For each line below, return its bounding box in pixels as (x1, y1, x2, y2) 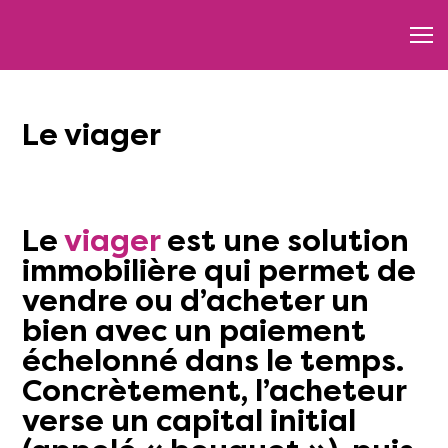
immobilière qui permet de (22, 252, 416, 289)
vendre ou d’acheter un (22, 282, 369, 319)
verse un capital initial (22, 402, 356, 439)
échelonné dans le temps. (22, 342, 404, 379)
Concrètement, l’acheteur (22, 372, 406, 409)
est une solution (167, 222, 409, 259)
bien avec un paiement (22, 312, 366, 349)
